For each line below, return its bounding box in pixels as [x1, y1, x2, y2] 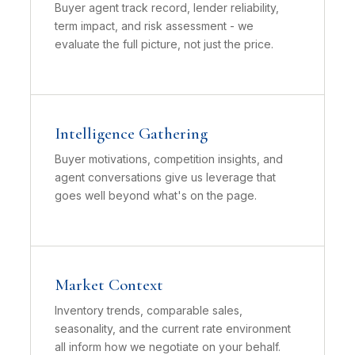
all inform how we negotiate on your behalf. [55, 340, 281, 353]
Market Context [55, 275, 163, 295]
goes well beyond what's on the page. [55, 189, 257, 202]
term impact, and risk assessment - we [55, 19, 254, 32]
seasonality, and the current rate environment [55, 322, 291, 335]
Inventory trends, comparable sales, [55, 303, 242, 317]
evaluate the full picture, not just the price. [55, 37, 273, 51]
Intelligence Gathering [55, 124, 208, 143]
